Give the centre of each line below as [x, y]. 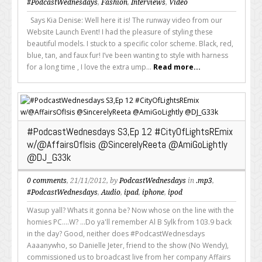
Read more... [177, 67]
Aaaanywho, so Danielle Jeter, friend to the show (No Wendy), [128, 246]
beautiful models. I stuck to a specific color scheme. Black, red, [130, 43]
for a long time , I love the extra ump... [90, 67]
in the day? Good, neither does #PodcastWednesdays [116, 234]
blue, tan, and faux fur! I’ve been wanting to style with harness [127, 55]
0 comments [47, 181]
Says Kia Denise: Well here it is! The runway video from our [125, 20]
